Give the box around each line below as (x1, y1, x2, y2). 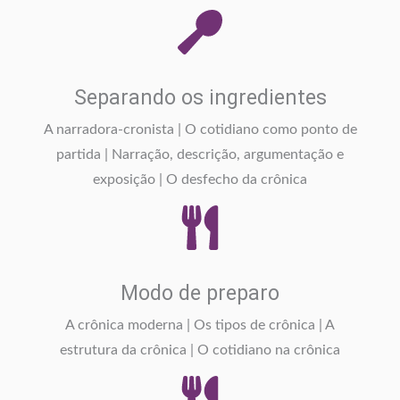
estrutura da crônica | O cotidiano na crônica (60, 344, 340, 358)
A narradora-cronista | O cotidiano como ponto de (43, 123, 357, 137)
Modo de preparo (121, 280, 279, 306)
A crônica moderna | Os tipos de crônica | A (65, 319, 335, 333)
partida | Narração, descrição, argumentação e (56, 148, 344, 162)
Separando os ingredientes (73, 85, 327, 111)
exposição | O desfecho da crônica (93, 173, 307, 187)
